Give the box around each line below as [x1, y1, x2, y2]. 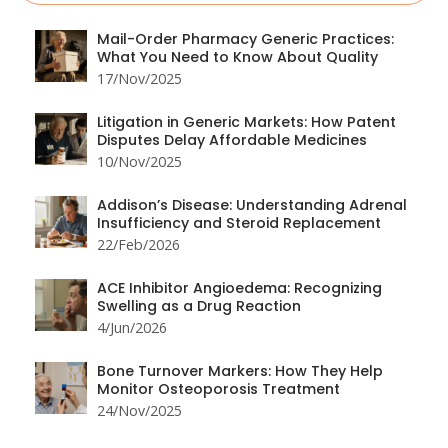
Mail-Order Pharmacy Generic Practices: [97, 29, 394, 50]
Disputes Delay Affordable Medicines [97, 130, 367, 151]
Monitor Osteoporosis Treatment [97, 379, 340, 400]
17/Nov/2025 [97, 69, 182, 89]
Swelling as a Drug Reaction [97, 296, 301, 317]
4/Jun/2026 [97, 318, 167, 338]
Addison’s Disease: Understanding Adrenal [97, 195, 407, 216]
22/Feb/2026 [97, 235, 180, 255]
